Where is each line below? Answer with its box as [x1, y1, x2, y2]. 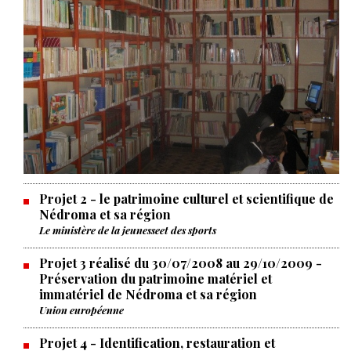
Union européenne [39, 302, 124, 317]
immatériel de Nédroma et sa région [39, 285, 257, 302]
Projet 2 [39, 190, 87, 207]
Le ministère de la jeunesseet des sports [39, 223, 216, 237]
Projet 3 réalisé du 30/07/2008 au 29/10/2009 [39, 254, 313, 271]
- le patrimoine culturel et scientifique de [87, 190, 334, 207]
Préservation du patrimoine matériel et [39, 270, 272, 287]
